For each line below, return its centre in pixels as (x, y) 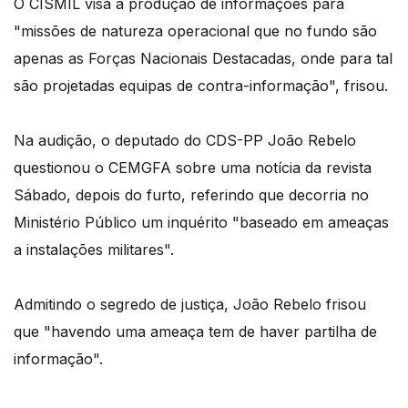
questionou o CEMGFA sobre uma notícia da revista (193, 168)
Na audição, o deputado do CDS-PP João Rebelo (185, 141)
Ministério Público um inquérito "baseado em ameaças (201, 223)
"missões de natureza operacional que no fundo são (195, 31)
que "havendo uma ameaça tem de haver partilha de (195, 332)
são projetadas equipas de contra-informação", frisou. (201, 86)
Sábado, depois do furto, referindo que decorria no (191, 195)
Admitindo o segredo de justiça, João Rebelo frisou (190, 305)
